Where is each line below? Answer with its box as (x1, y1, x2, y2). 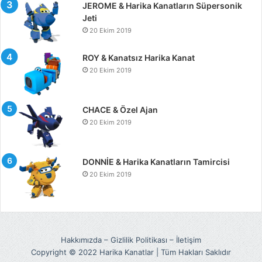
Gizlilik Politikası (111, 235, 167, 244)
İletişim (176, 235, 201, 244)
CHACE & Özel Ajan (82, 104, 158, 115)
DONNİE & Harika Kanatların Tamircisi (82, 156, 230, 167)
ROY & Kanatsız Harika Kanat (82, 52, 195, 63)
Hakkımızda (61, 235, 102, 244)
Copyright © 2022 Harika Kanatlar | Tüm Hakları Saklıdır (31, 247, 231, 257)
